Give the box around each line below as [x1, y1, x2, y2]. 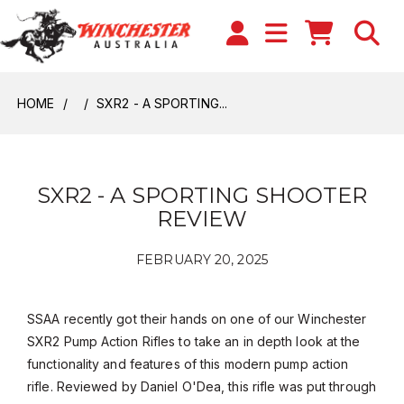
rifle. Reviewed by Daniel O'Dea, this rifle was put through [27, 379, 376, 394]
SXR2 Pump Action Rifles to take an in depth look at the [27, 334, 361, 349]
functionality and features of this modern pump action [27, 356, 349, 372]
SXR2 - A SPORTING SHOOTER [36, 182, 368, 208]
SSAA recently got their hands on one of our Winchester [27, 311, 367, 326]
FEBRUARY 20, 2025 [136, 252, 268, 268]
